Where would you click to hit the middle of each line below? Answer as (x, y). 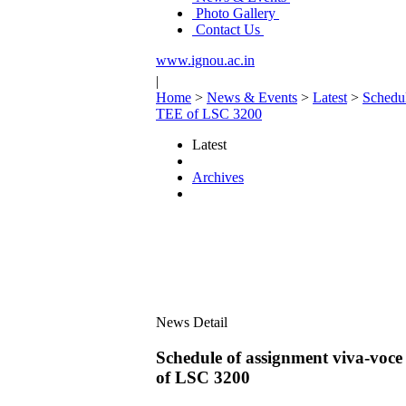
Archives (218, 177)
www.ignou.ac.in (205, 60)
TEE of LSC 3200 (209, 114)
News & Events (252, 97)
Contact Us (228, 29)
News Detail (192, 322)
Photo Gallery (236, 13)
